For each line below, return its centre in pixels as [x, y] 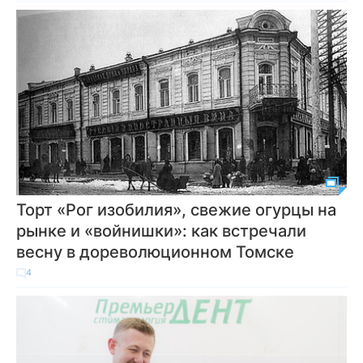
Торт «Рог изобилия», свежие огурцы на [176, 210]
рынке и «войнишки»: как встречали [161, 231]
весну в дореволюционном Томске [155, 252]
